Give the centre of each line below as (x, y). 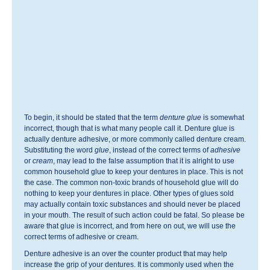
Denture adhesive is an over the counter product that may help (126, 254)
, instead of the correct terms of (160, 150)
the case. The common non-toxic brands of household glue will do (131, 183)
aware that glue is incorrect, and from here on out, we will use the (130, 226)
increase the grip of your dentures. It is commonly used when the (129, 265)
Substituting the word (59, 150)
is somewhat (223, 118)
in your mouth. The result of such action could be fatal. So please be (134, 215)
